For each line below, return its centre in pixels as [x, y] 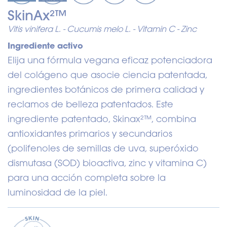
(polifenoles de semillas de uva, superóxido [103, 148]
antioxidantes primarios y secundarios [90, 133]
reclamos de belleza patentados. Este [90, 104]
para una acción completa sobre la [87, 177]
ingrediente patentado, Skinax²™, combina [102, 118]
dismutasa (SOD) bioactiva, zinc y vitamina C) [107, 162]
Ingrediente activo [45, 45]
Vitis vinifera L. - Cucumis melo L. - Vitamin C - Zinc [102, 29]
